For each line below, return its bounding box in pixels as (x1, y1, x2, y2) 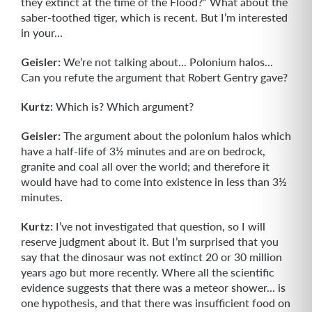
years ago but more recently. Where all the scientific (21, 265, 274, 279)
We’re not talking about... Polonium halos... (61, 55, 273, 68)
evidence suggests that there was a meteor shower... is (21, 281, 286, 294)
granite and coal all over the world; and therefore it (21, 159, 270, 173)
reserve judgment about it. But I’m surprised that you (21, 235, 279, 248)
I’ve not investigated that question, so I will (53, 219, 265, 233)
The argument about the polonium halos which (61, 129, 291, 142)
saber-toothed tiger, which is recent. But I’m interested (21, 10, 288, 24)
